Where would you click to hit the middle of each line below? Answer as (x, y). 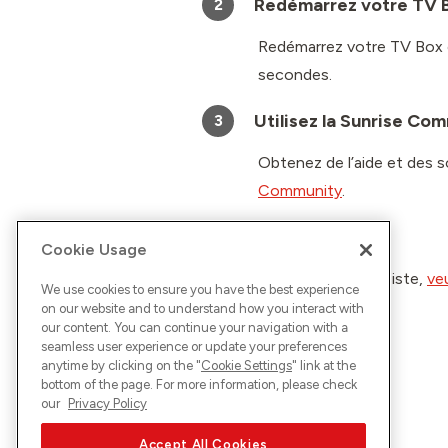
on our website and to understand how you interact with (202, 308)
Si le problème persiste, (342, 278)
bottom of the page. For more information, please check (199, 384)
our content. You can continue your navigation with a (194, 327)
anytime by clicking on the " (121, 365)
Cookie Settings (246, 365)
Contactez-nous (322, 237)
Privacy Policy (107, 403)
